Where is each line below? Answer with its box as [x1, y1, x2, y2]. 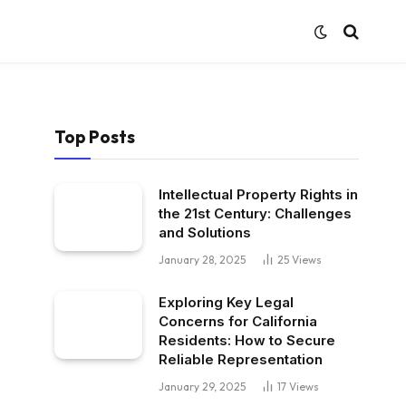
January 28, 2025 [159, 253, 246, 266]
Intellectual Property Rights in [159, 186, 358, 203]
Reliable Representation [159, 351, 323, 368]
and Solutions [159, 224, 251, 241]
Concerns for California [159, 313, 317, 330]
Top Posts [54, 126, 135, 148]
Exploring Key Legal [159, 294, 294, 311]
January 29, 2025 [159, 380, 246, 393]
